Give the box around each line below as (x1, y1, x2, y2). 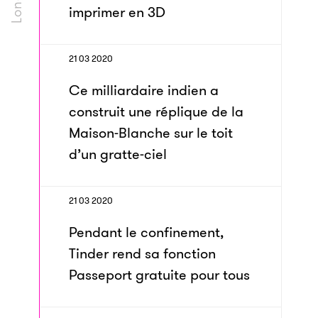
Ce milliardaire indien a (69, 80, 219, 100)
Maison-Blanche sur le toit (69, 123, 233, 143)
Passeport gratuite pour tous (69, 265, 250, 285)
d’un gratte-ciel (69, 144, 167, 164)
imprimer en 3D (69, 2, 165, 22)
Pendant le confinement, (69, 222, 224, 242)
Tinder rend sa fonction (69, 243, 216, 263)
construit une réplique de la (69, 102, 243, 121)
